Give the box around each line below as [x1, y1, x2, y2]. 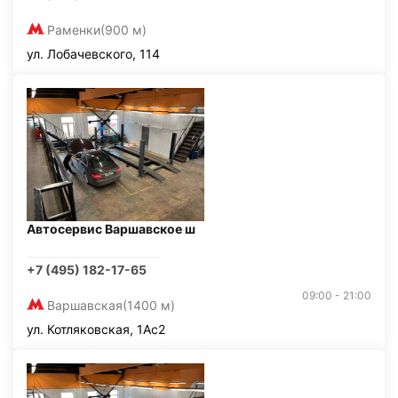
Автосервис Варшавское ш [27, 221, 195, 236]
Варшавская [47, 298, 123, 313]
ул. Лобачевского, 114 [27, 46, 160, 61]
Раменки [47, 22, 100, 37]
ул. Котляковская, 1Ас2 [27, 322, 165, 337]
